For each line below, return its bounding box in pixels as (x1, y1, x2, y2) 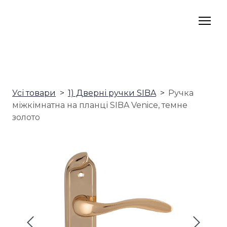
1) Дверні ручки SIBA (68, 88, 156, 98)
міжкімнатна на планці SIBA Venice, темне (12, 100, 187, 110)
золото (12, 112, 40, 123)
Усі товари (12, 88, 56, 98)
